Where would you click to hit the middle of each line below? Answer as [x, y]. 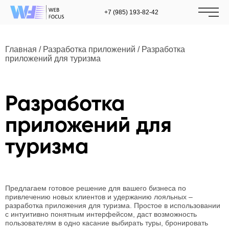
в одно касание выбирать [102, 223]
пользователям [32, 223]
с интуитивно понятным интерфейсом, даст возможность [101, 214]
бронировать [187, 223]
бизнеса [163, 188]
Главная [21, 49]
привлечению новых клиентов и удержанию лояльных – [99, 197]
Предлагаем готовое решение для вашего [77, 188]
